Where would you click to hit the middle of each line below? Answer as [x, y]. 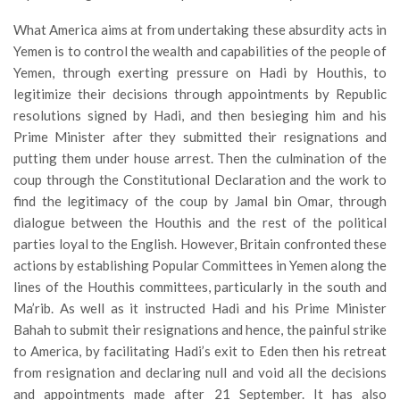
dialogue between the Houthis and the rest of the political [200, 222]
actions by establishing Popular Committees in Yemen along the [200, 265]
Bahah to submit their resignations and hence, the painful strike [200, 329]
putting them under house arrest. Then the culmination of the [200, 158]
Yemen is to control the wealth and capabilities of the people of [200, 51]
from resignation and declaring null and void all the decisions [200, 372]
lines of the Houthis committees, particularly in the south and [200, 287]
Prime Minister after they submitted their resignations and [200, 137]
